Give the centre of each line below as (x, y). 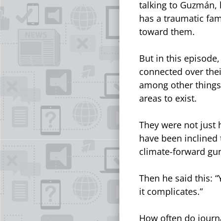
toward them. (167, 31)
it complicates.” (171, 191)
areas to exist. (169, 98)
